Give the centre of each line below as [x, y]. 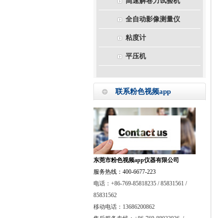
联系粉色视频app [143, 91]
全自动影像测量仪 [153, 19]
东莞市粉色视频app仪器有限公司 [136, 160]
